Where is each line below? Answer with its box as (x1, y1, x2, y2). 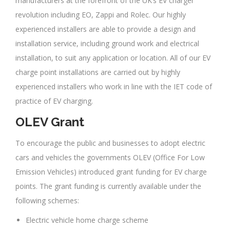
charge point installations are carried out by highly (15, 67, 180, 78)
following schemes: (15, 196, 79, 206)
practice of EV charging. (15, 96, 93, 106)
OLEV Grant (15, 114, 84, 130)
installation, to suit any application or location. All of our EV (15, 53, 210, 63)
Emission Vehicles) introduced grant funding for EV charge (15, 167, 207, 177)
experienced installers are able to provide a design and (15, 24, 196, 34)
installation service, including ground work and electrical (15, 39, 199, 49)
